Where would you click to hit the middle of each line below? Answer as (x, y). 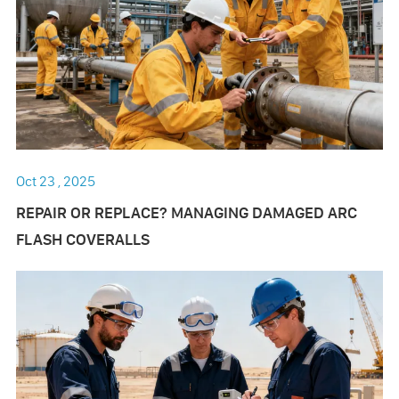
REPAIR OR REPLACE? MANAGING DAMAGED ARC (186, 213)
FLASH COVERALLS (82, 240)
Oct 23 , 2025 (55, 181)
